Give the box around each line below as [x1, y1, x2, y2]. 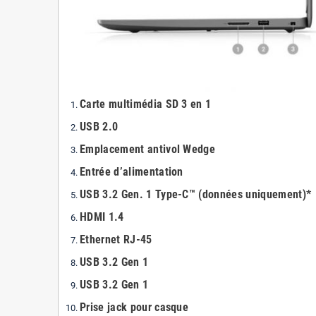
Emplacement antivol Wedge [80, 142, 216, 156]
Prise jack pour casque [80, 300, 192, 314]
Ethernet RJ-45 [80, 232, 152, 246]
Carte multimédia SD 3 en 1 [80, 97, 212, 111]
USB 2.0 [80, 119, 119, 133]
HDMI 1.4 [80, 209, 124, 224]
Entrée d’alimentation [80, 164, 183, 178]
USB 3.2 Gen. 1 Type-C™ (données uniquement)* [80, 187, 312, 201]
